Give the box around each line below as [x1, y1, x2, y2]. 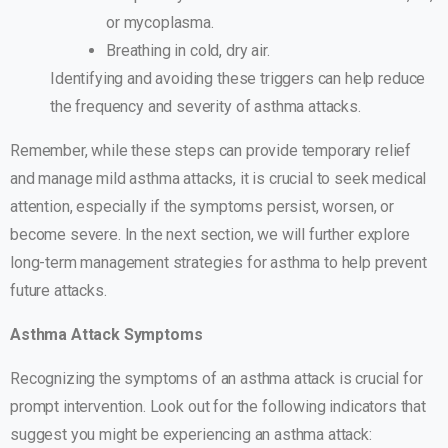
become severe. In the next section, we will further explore [10, 225, 410, 245]
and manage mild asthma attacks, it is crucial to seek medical [10, 169, 427, 189]
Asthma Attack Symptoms [10, 325, 203, 345]
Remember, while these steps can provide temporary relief [10, 141, 412, 161]
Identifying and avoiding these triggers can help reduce [50, 69, 426, 89]
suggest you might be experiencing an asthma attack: [10, 425, 372, 445]
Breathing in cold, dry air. [106, 41, 270, 61]
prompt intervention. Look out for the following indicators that [10, 397, 426, 417]
